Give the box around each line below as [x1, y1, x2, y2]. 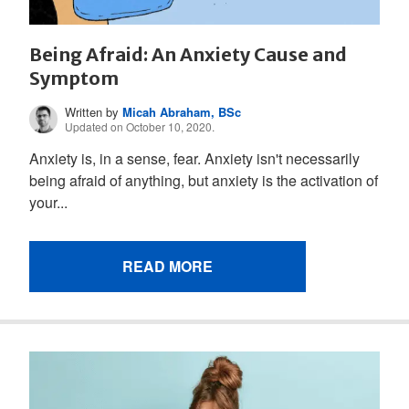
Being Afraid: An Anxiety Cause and [29, 42, 347, 66]
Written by [65, 103, 123, 121]
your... [29, 192, 68, 214]
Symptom [29, 66, 119, 89]
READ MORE [122, 256, 213, 278]
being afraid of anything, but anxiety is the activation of [29, 170, 378, 192]
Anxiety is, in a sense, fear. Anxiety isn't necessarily [29, 148, 360, 170]
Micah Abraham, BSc [122, 103, 242, 121]
